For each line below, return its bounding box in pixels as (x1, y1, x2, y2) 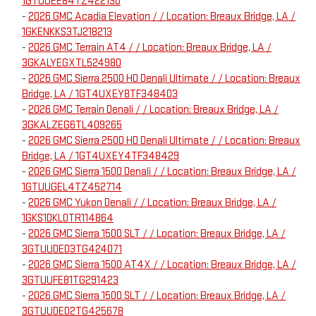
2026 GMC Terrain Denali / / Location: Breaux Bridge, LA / (28, 103, 279, 117)
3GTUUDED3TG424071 (22, 243, 122, 257)
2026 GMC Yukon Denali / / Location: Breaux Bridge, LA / (28, 196, 276, 210)
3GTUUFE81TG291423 (22, 274, 119, 288)
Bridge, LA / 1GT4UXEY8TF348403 (22, 87, 178, 102)
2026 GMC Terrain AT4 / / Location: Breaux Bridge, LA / (28, 41, 272, 55)
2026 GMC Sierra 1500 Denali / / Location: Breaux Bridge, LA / (28, 165, 296, 179)
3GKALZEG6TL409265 (22, 119, 122, 133)
